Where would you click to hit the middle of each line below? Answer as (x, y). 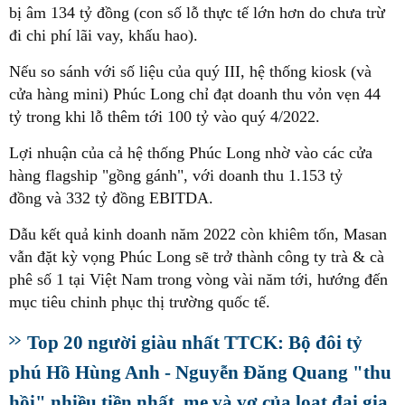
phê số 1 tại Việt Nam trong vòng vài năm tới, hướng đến (198, 279)
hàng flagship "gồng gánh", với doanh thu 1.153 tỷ (176, 175)
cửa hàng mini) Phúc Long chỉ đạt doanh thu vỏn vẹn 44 (195, 94)
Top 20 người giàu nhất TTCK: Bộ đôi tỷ (195, 342)
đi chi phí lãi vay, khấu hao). (104, 35)
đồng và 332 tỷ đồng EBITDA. (111, 198)
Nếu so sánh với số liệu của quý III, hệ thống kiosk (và (190, 71)
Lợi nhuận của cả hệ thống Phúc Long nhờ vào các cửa (191, 152)
